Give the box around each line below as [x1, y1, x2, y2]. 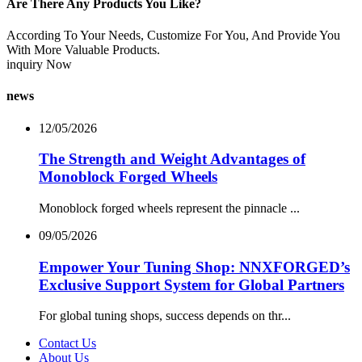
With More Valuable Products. [6, 43, 160, 57]
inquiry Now [6, 57, 72, 72]
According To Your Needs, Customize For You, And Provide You [6, 28, 340, 43]
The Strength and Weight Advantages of [39, 150, 305, 168]
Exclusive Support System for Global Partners [39, 276, 344, 293]
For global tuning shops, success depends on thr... [39, 309, 291, 323]
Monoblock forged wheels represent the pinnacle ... [39, 201, 300, 216]
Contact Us [39, 336, 96, 351]
